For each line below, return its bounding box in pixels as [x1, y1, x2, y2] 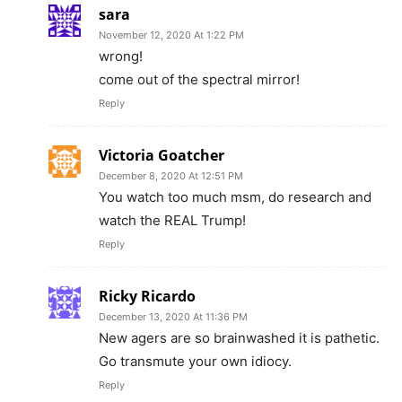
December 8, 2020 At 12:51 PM [99, 170, 243, 183]
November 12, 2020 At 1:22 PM [99, 29, 244, 42]
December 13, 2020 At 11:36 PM [99, 310, 248, 324]
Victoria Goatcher [99, 145, 224, 166]
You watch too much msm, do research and [99, 188, 371, 206]
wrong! [99, 48, 143, 66]
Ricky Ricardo [99, 286, 196, 307]
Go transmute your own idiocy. [99, 353, 292, 371]
